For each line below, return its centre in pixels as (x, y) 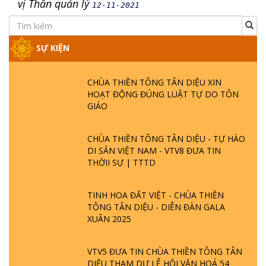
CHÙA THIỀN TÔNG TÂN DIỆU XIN (154, 82)
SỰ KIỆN (52, 47)
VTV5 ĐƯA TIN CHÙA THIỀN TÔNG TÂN (165, 251)
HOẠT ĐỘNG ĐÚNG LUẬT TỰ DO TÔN (163, 94)
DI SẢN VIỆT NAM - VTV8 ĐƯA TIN (154, 151)
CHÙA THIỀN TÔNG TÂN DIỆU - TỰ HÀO (166, 139)
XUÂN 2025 (109, 219)
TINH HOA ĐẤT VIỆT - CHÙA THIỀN (156, 195)
